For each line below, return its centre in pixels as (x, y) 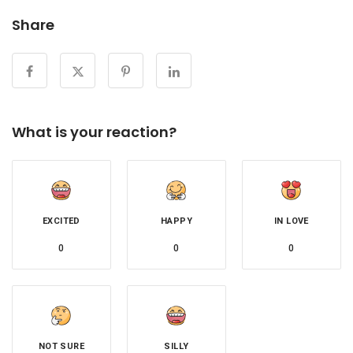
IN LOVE (292, 221)
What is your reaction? (94, 132)
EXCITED (61, 221)
